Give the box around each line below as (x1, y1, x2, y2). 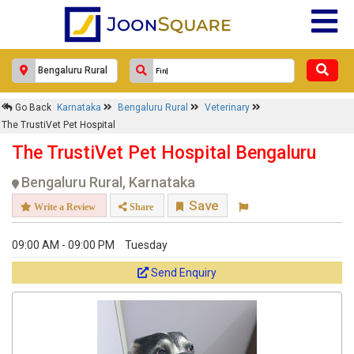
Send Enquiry (151, 266, 217, 279)
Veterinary (205, 102, 252, 113)
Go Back (13, 102, 51, 113)
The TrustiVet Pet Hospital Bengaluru (12, 142, 316, 164)
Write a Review (32, 201, 96, 212)
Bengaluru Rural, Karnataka (21, 174, 195, 190)
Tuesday (125, 239, 168, 251)
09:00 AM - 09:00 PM (12, 239, 115, 251)
